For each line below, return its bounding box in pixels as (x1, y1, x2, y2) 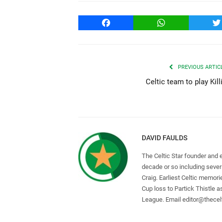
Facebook (106, 17, 140, 27)
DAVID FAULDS (142, 133, 187, 142)
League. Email (142, 195, 182, 203)
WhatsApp (161, 17, 197, 27)
